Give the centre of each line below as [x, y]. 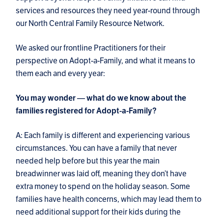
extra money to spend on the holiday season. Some [103, 187]
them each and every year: [60, 74]
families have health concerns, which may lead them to [109, 199]
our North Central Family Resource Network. [92, 24]
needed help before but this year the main [88, 161]
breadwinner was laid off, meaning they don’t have [101, 174]
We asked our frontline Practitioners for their [91, 48]
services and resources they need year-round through [108, 11]
